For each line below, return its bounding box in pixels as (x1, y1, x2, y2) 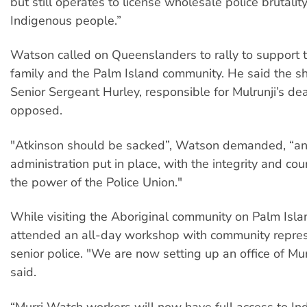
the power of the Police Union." (10, 173, 182, 191)
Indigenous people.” (10, 12, 121, 29)
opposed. (10, 102, 62, 119)
